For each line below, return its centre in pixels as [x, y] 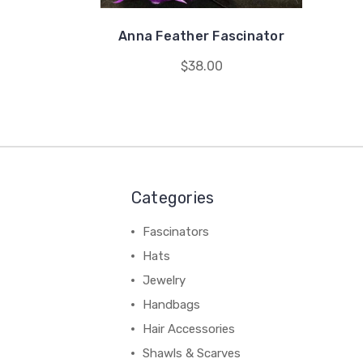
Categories [173, 198]
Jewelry [164, 280]
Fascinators [175, 232]
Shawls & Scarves [191, 353]
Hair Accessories [188, 329]
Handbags [171, 305]
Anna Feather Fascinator [201, 36]
